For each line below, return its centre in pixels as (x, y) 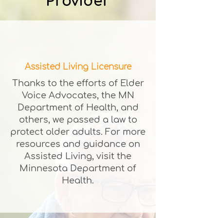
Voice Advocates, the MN (78, 95)
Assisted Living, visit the (78, 156)
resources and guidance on (78, 144)
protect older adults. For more (78, 132)
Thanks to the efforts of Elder (78, 83)
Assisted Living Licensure (78, 67)
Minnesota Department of (78, 168)
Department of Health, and (78, 108)
